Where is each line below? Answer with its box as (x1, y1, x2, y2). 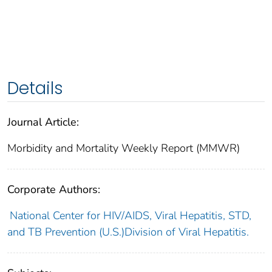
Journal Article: (7, 114, 79, 129)
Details (7, 76, 63, 100)
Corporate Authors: (7, 182, 100, 197)
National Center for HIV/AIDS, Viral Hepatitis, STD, (9, 208, 251, 223)
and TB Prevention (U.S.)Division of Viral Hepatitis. (7, 224, 249, 239)
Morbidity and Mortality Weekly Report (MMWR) (7, 140, 240, 155)
